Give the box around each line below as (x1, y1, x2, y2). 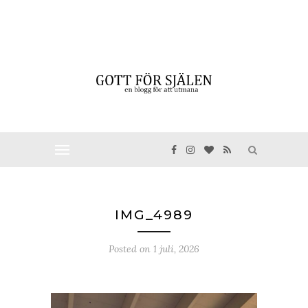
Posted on (109, 243, 153, 255)
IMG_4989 (115, 207, 193, 223)
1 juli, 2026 (153, 243, 199, 255)
